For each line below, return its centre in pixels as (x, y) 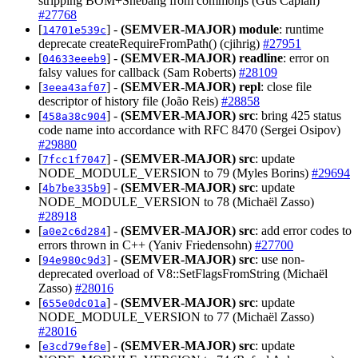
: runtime (301, 29)
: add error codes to (303, 230)
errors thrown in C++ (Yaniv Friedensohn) (147, 245)
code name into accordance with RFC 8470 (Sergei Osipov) (189, 129)
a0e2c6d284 (74, 231)
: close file (286, 86)
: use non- (280, 259)
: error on (306, 58)
